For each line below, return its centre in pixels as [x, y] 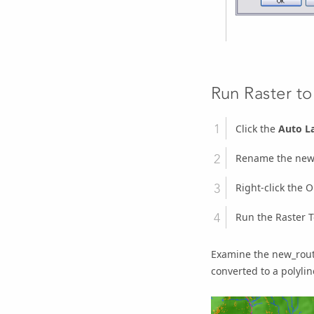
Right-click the [270, 188]
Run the [255, 217]
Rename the [265, 158]
